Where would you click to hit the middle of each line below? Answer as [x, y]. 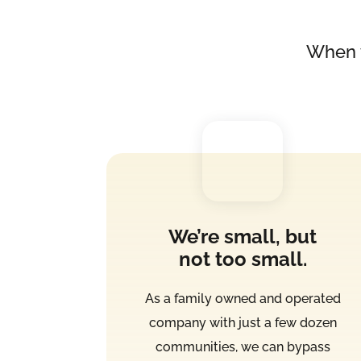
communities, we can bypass [243, 347]
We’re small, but [243, 237]
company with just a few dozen [243, 323]
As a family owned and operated [243, 299]
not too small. [243, 259]
